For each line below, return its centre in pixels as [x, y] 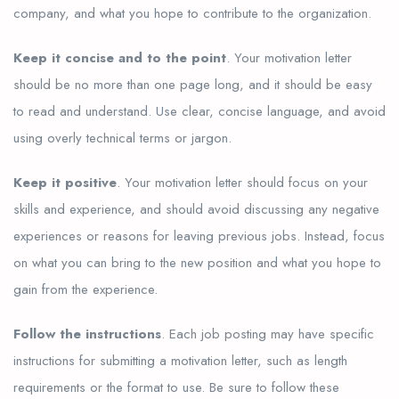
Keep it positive [65, 182]
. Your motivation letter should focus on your [242, 182]
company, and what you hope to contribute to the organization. [192, 13]
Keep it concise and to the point [120, 57]
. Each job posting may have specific [268, 334]
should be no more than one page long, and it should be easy [193, 84]
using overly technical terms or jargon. [122, 138]
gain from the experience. [85, 289]
